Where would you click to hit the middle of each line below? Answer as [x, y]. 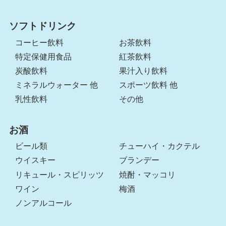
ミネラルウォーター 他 [57, 85]
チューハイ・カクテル [160, 146]
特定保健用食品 [44, 56]
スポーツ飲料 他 [149, 85]
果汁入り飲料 [144, 71]
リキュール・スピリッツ [60, 175]
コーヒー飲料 [40, 42]
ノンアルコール [44, 203]
